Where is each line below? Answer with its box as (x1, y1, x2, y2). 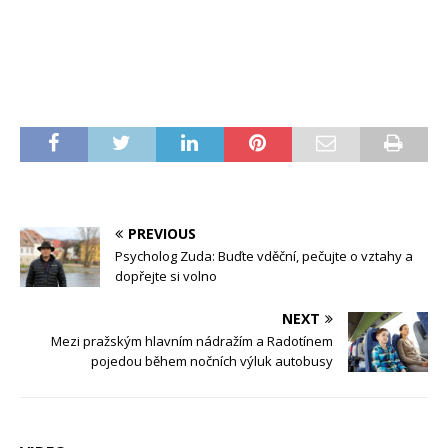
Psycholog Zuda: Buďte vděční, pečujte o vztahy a (115, 246, 413, 265)
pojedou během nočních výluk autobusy (91, 351, 333, 370)
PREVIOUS (128, 223, 196, 243)
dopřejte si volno (115, 266, 217, 285)
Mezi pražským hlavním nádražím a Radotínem (51, 331, 333, 350)
